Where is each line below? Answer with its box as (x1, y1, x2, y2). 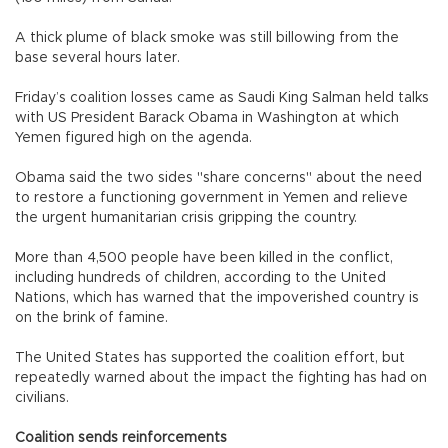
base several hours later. (15, 50, 180, 65)
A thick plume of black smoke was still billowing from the (15, 30, 399, 45)
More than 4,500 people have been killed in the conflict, (15, 250, 393, 265)
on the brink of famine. (15, 310, 168, 325)
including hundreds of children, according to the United (15, 270, 386, 285)
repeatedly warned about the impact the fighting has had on (15, 370, 427, 385)
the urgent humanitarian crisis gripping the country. (15, 210, 357, 225)
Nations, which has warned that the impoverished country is (15, 290, 419, 305)
